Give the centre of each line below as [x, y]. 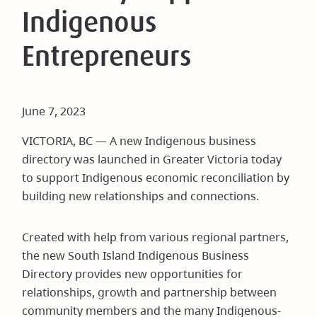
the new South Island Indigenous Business [136, 255]
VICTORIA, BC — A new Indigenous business [139, 141]
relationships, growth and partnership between [150, 292]
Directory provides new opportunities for [133, 274]
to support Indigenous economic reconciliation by [156, 178]
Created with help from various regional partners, [156, 237]
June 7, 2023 [54, 111]
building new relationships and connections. [141, 196]
